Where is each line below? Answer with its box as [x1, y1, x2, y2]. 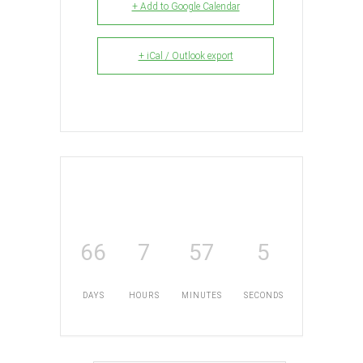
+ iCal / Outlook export [138, 49, 233, 62]
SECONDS [243, 290, 284, 300]
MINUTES [181, 290, 222, 300]
